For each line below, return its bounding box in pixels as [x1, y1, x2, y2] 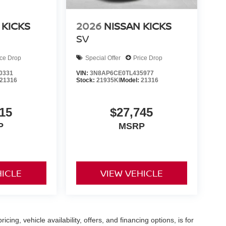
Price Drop [133, 54, 162, 62]
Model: [120, 77, 141, 84]
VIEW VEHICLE [100, 167, 163, 180]
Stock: [76, 77, 96, 84]
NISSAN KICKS [103, 19, 172, 33]
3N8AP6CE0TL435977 [89, 70, 154, 77]
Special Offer [85, 54, 121, 62]
